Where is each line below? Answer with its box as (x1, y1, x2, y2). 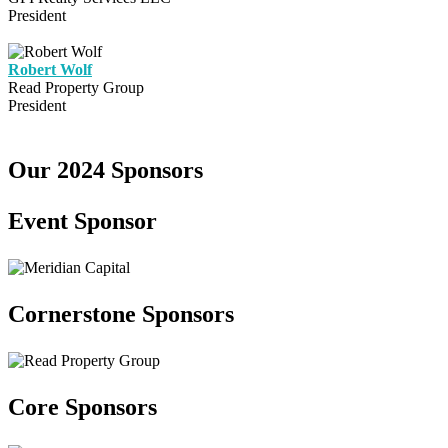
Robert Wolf (8, 61, 92, 79)
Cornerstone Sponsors (8, 301, 234, 328)
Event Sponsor (8, 208, 157, 235)
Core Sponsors (8, 394, 157, 421)
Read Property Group (8, 79, 144, 97)
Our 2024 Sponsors (8, 157, 203, 184)
